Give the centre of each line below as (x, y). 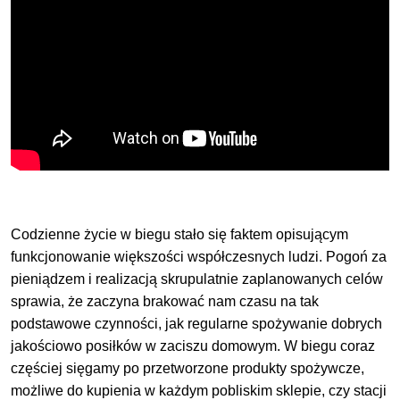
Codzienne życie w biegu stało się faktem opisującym (180, 234)
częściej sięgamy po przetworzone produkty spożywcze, (188, 368)
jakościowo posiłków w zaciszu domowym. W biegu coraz (193, 346)
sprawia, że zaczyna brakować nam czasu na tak (165, 301)
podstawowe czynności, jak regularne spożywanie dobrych (197, 323)
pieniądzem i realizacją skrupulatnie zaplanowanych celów (197, 279)
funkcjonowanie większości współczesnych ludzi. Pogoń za (199, 256)
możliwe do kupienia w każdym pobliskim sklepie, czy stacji (199, 390)
